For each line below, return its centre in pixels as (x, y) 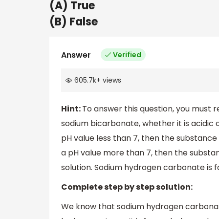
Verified (127, 55)
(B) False (74, 22)
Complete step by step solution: (127, 187)
